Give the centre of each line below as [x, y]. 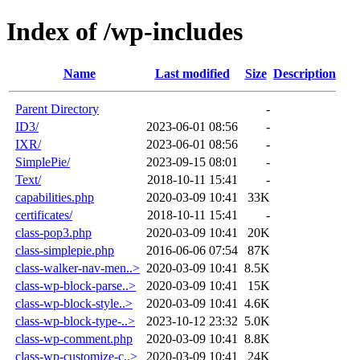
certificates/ [44, 215]
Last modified [192, 73]
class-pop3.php [53, 232]
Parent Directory [57, 108]
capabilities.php [55, 197]
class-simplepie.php [65, 250]
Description [305, 73]
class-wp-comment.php [74, 338]
